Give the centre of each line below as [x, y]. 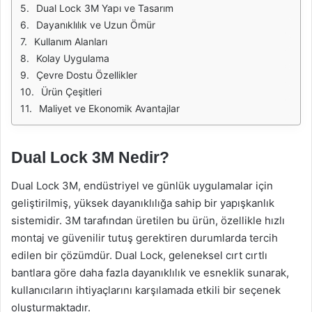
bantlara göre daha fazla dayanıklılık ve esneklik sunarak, [150, 272]
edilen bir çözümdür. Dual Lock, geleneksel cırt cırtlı [139, 255]
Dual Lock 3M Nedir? [90, 157]
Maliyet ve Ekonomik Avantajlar [109, 108]
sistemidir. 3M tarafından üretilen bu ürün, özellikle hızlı [148, 220]
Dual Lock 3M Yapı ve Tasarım [105, 8]
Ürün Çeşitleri [71, 92]
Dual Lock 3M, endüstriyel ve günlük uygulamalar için [142, 185]
